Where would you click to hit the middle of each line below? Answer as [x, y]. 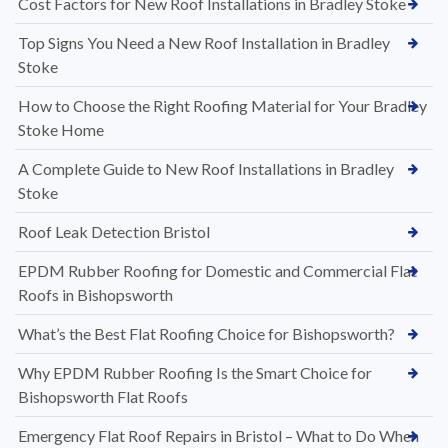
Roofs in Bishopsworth [95, 294]
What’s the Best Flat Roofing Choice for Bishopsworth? [206, 333]
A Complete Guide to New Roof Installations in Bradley [206, 168]
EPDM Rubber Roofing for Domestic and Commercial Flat [217, 270]
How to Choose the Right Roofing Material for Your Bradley [222, 105]
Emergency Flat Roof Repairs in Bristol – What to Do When [218, 435]
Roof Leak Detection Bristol [114, 231]
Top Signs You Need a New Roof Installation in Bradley [204, 42]
